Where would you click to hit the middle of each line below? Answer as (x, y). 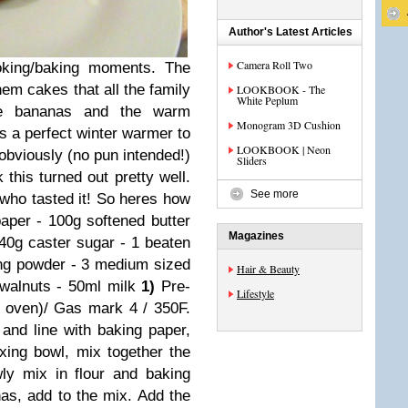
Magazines (256, 236)
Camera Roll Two (275, 65)
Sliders (252, 160)
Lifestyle (255, 293)
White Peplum (267, 100)
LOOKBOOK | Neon (284, 149)
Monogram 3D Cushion (289, 125)
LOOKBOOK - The (281, 89)
